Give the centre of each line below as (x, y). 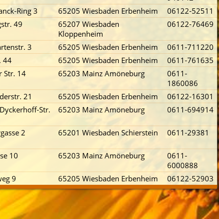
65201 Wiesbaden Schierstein (108, 132)
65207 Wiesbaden (89, 24)
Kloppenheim (81, 34)
